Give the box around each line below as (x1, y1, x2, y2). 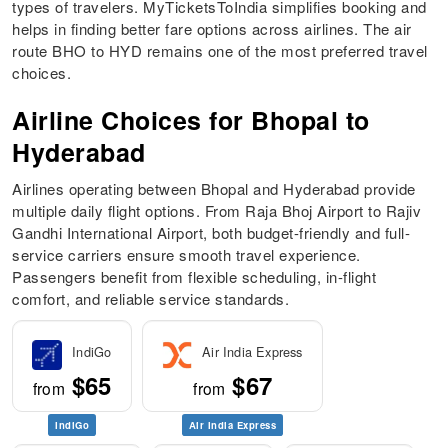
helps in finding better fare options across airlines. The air (12, 18, 412, 40)
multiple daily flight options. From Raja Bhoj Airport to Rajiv (12, 200, 422, 222)
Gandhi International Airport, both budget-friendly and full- (12, 222, 411, 244)
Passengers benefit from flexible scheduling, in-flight (12, 266, 377, 288)
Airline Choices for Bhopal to (12, 102, 370, 139)
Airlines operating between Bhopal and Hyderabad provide (12, 178, 416, 200)
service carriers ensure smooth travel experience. (12, 244, 361, 266)
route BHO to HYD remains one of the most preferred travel (12, 40, 428, 62)
